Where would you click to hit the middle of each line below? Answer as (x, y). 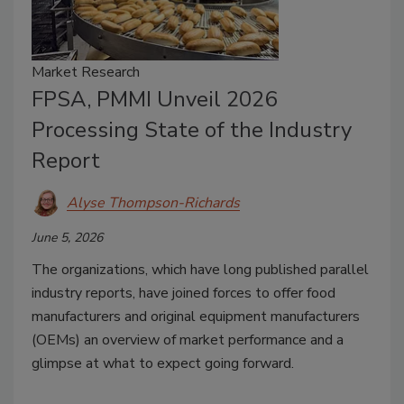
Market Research (86, 73)
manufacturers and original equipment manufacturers (196, 317)
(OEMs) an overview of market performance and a (188, 340)
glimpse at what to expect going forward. (163, 364)
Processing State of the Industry (192, 130)
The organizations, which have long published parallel (200, 270)
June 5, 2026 (67, 238)
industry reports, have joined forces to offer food (184, 294)
